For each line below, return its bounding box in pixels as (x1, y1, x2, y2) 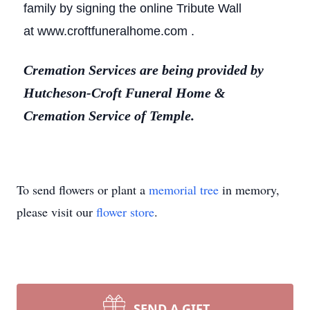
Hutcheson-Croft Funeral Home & (24, 85, 226, 100)
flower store (96, 203, 154, 220)
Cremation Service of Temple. (24, 108, 194, 123)
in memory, (219, 181, 280, 198)
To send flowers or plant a (17, 181, 149, 198)
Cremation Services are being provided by (24, 62, 264, 77)
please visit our (17, 203, 96, 220)
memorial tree (149, 181, 219, 198)
